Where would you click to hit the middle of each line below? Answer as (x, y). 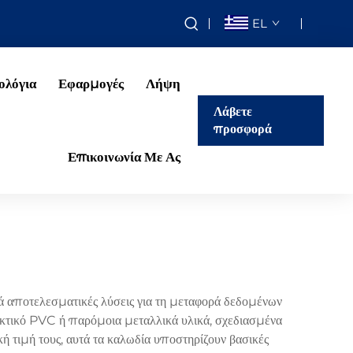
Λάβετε (233, 111)
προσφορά (243, 129)
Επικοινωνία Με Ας (124, 157)
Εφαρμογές (91, 84)
